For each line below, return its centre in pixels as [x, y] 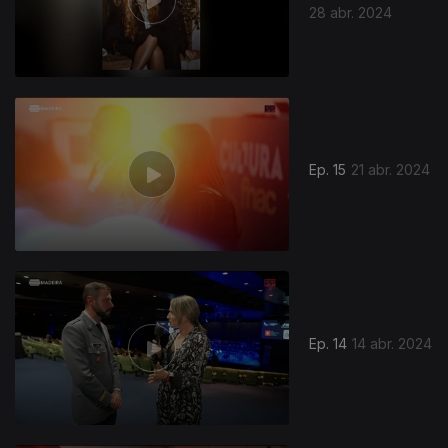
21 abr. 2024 [391, 170]
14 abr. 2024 [392, 344]
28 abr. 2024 [351, 12]
